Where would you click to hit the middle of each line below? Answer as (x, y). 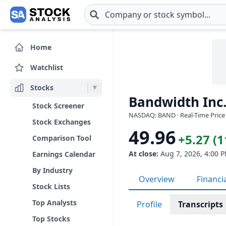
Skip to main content (47, 20)
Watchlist (47, 67)
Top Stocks (51, 219)
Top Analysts (54, 203)
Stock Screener (58, 106)
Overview (157, 179)
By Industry (52, 170)
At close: (144, 154)
